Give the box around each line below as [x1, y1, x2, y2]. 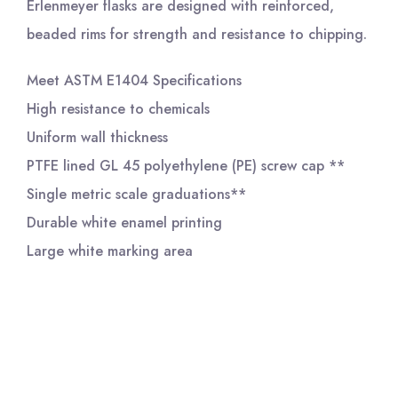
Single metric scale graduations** [27, 184, 246, 205]
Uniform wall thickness [27, 127, 168, 148]
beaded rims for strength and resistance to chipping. [27, 24, 367, 45]
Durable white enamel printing [27, 212, 222, 234]
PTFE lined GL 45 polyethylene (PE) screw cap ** [27, 155, 345, 177]
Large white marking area [27, 241, 193, 262]
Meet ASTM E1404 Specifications [27, 70, 242, 92]
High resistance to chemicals [27, 99, 210, 120]
